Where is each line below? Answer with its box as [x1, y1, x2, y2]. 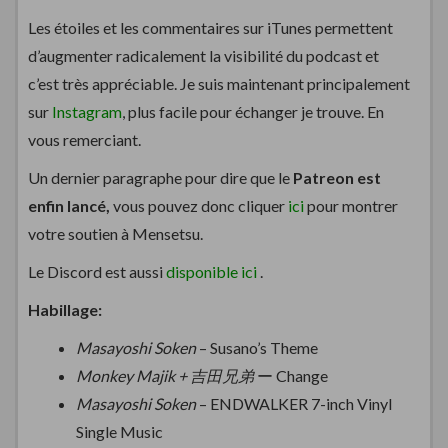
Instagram [52, 101, 122, 121]
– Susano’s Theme [199, 337, 318, 357]
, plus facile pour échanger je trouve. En [122, 101, 384, 121]
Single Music [76, 421, 163, 441]
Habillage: [28, 299, 102, 319]
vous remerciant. [28, 129, 141, 149]
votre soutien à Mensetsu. [28, 223, 203, 243]
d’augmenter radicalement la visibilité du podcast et [28, 45, 379, 65]
